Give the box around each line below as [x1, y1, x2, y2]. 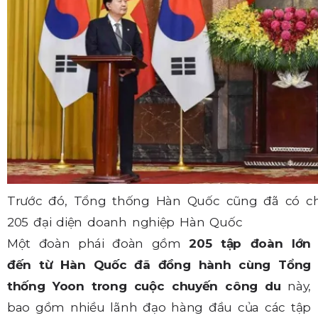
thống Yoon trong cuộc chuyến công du [7, 278, 281, 293]
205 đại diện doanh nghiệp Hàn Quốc [7, 214, 243, 229]
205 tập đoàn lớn [189, 236, 311, 251]
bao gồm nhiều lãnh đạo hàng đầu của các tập [7, 300, 311, 314]
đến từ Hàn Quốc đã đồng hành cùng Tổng [7, 257, 311, 272]
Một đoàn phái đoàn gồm [7, 236, 190, 251]
